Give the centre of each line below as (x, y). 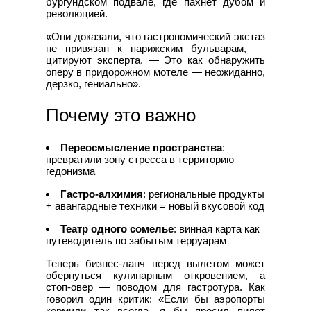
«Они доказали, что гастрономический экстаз (155, 36)
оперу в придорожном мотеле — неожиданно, (155, 72)
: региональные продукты (203, 194)
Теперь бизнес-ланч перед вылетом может (155, 263)
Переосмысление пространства (141, 147)
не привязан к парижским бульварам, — (155, 48)
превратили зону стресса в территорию (140, 159)
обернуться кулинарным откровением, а (155, 275)
